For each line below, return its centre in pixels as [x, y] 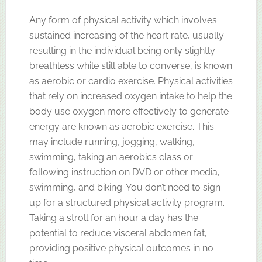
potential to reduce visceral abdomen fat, [118, 233]
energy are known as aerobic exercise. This [121, 126]
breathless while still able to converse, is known [130, 65]
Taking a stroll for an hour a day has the [113, 218]
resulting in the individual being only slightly [122, 50]
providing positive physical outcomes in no [121, 248]
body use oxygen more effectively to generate [129, 111]
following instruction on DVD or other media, [124, 172]
